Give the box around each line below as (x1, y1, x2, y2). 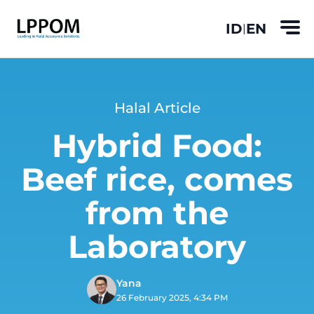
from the (86, 193, 228, 232)
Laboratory (68, 227, 246, 266)
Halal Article (114, 100, 200, 116)
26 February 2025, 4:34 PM (116, 292, 228, 303)
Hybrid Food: (52, 126, 262, 165)
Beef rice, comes (21, 160, 293, 198)
